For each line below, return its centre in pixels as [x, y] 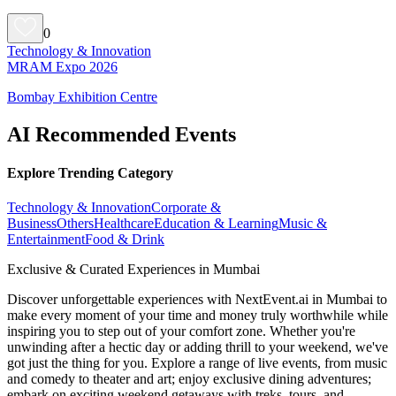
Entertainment [46, 240]
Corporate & [186, 208]
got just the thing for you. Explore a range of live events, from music [197, 363]
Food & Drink [125, 240]
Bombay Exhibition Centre [82, 96]
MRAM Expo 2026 [62, 66]
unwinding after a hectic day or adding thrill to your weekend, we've [198, 347]
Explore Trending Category [90, 172]
